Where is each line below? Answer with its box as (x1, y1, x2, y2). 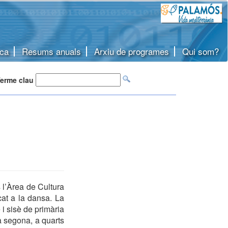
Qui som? (182, 45, 219, 58)
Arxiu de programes (94, 45, 169, 58)
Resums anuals (22, 45, 81, 58)
